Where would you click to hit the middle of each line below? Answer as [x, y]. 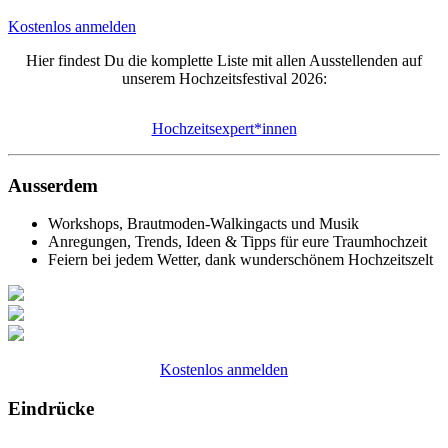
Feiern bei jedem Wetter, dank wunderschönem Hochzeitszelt [240, 260]
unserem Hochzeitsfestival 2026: [224, 78]
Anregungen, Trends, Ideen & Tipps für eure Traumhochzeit [237, 242]
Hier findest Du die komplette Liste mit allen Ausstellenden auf [224, 60]
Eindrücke [51, 409]
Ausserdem [53, 185]
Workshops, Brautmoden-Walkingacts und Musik [203, 224]
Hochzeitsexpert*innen [224, 128]
